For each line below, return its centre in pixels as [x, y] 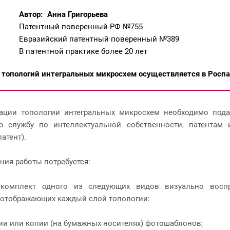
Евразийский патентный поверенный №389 [99, 39]
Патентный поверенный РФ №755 [81, 26]
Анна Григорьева [76, 14]
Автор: [31, 14]
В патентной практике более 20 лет [83, 51]
